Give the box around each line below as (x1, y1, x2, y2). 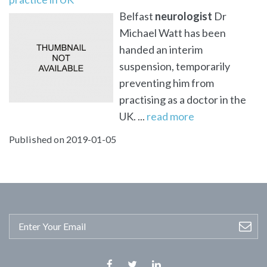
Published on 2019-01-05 (9, 133, 116, 145)
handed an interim (119, 42, 203, 56)
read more (147, 109, 194, 123)
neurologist (155, 9, 212, 23)
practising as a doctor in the (119, 92, 246, 106)
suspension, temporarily (119, 59, 230, 73)
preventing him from (119, 76, 214, 89)
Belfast (119, 9, 155, 23)
